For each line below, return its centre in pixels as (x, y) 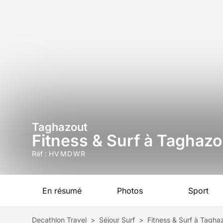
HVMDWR (67, 154)
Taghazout (60, 127)
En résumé (62, 191)
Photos (130, 191)
